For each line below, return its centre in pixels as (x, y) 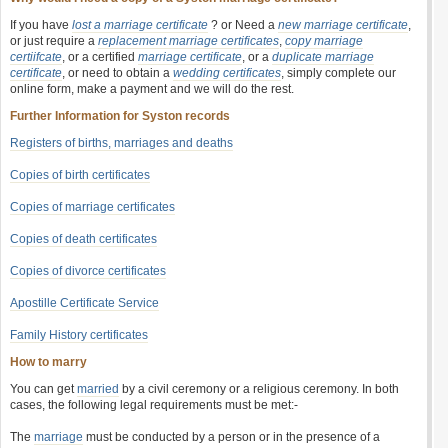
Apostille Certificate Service (84, 303)
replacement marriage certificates (188, 41)
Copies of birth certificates (80, 175)
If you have (41, 25)
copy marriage (324, 41)
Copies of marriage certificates (92, 207)
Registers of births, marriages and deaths (121, 143)
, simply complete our (338, 73)
